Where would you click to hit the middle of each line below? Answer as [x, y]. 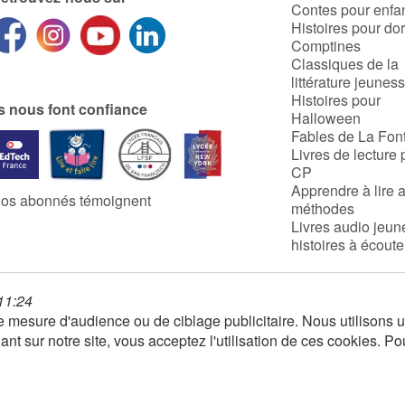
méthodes [323, 208]
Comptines [326, 45]
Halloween [326, 118]
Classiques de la [345, 63]
